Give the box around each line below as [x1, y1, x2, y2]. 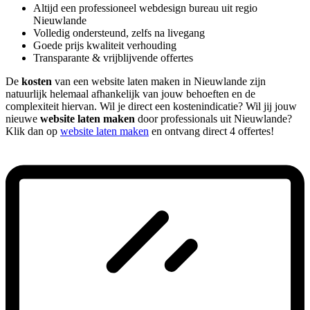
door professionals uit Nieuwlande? [135, 112, 292, 125]
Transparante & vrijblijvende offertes [33, 51, 193, 64]
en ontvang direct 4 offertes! [149, 125, 274, 137]
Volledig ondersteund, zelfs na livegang [33, 26, 205, 39]
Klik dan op [6, 125, 60, 137]
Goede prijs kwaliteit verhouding [33, 39, 176, 51]
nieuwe [6, 112, 40, 125]
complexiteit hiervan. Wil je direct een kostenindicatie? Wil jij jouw [6, 100, 297, 112]
